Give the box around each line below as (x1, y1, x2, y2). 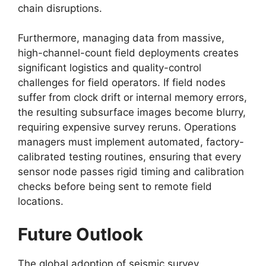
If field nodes (160, 77, 226, 88)
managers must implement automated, (18, 136, 203, 148)
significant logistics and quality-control (18, 62, 201, 74)
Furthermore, (18, 32, 80, 44)
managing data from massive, (80, 32, 224, 44)
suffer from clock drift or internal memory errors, (18, 91, 247, 103)
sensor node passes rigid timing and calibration (18, 166, 244, 178)
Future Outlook (18, 223, 143, 245)
